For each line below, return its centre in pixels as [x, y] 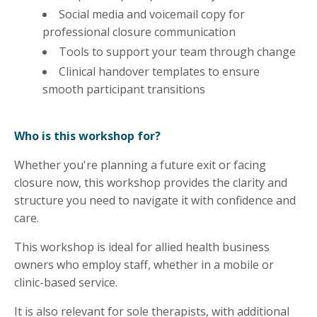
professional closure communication [139, 31]
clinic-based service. [67, 283]
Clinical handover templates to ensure [159, 72]
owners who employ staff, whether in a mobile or [144, 265]
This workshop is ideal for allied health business [142, 247]
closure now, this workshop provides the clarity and [151, 183]
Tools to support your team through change [177, 51]
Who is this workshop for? [87, 136]
